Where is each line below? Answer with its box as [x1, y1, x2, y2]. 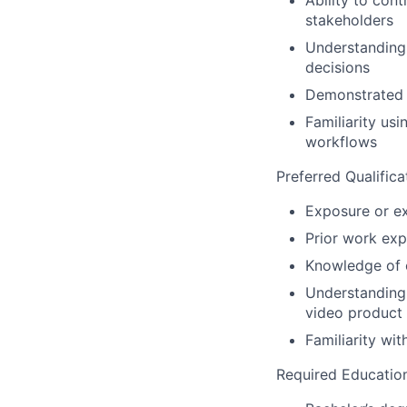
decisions [305, 58, 370, 76]
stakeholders [305, 11, 393, 29]
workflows [305, 133, 377, 151]
